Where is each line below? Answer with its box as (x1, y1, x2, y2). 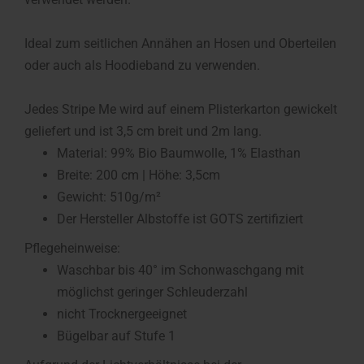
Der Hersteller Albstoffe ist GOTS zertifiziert (57, 211, 303, 227)
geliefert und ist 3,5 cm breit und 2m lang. (24, 123, 262, 139)
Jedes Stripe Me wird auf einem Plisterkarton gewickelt (24, 102, 337, 117)
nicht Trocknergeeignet (57, 306, 187, 322)
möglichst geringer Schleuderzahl (57, 284, 248, 300)
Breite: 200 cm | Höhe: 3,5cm (57, 167, 220, 183)
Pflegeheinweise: (24, 240, 120, 256)
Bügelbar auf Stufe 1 (57, 328, 175, 344)
